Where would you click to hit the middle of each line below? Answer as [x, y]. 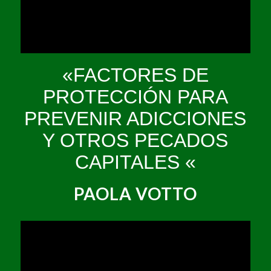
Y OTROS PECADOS [135, 141]
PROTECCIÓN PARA [135, 97]
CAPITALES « [135, 162]
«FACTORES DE [135, 75]
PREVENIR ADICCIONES [135, 119]
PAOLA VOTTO [135, 194]
